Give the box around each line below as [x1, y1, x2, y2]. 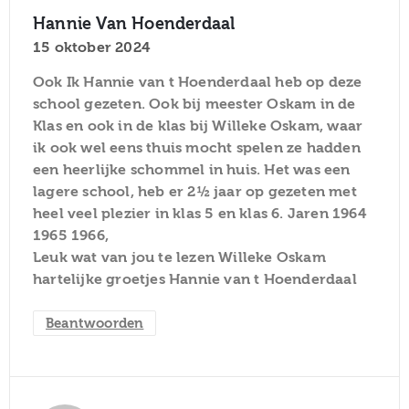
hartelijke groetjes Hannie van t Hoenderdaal [33, 270, 357, 288]
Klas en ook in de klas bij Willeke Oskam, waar [33, 117, 363, 134]
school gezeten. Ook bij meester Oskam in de [33, 95, 356, 112]
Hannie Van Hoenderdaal [33, 14, 236, 34]
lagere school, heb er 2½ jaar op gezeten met [33, 183, 357, 200]
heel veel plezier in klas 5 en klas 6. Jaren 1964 [33, 204, 366, 222]
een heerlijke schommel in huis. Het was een [33, 161, 351, 178]
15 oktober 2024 [33, 38, 150, 56]
